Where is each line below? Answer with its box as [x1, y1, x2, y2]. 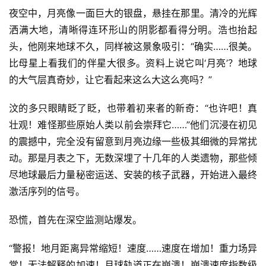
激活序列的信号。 [9, 185, 85, 198]
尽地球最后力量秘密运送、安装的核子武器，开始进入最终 [9, 169, 257, 181]
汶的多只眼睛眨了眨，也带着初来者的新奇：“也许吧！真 [9, 102, 257, 115]
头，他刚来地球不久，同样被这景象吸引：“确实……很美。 [9, 40, 257, 53]
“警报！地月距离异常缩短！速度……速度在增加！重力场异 [9, 242, 257, 255]
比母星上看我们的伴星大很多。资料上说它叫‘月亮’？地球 [9, 57, 257, 69]
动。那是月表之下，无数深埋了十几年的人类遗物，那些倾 [9, 152, 257, 164]
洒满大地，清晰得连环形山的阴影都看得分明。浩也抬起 [9, 24, 257, 36]
